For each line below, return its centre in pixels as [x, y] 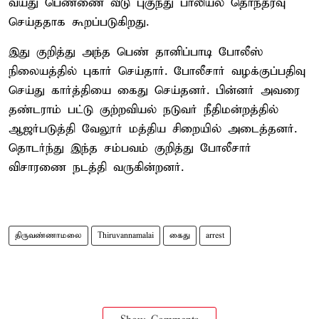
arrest [215, 235]
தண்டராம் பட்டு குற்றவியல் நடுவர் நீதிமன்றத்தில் [143, 110]
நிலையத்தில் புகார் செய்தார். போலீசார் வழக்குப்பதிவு [157, 71]
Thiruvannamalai [126, 235]
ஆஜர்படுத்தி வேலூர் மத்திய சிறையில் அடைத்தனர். [153, 129]
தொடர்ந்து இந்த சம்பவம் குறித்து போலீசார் [130, 148]
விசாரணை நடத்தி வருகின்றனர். [96, 167]
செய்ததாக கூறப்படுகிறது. [79, 22]
